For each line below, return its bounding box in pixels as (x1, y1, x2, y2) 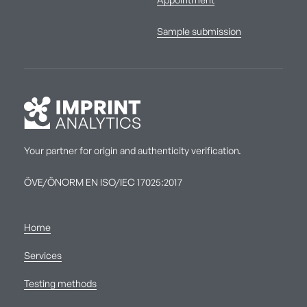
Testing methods (24, 280, 97, 290)
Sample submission (157, 27, 241, 38)
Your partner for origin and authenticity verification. (24, 147, 241, 157)
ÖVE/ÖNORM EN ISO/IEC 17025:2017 (24, 178, 182, 188)
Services (24, 251, 62, 262)
